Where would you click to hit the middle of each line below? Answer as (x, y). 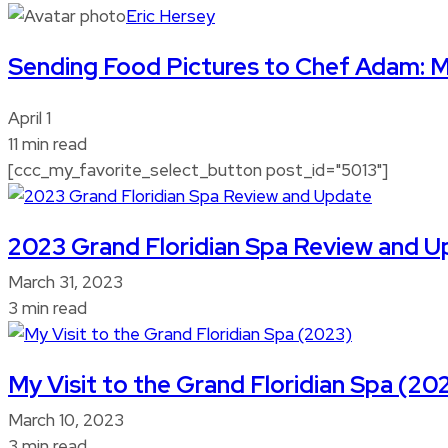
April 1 (29, 117)
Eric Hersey (170, 15)
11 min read (47, 143)
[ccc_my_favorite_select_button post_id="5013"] (198, 169)
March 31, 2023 (65, 281)
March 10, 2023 (66, 419)
